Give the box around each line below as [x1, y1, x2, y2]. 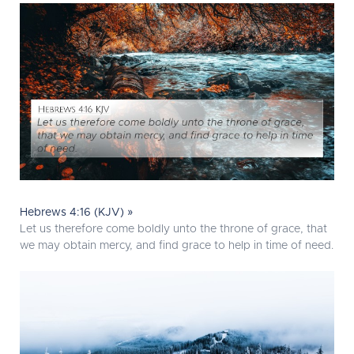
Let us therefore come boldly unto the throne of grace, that [20, 224, 327, 235]
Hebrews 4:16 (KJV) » [20, 207, 134, 219]
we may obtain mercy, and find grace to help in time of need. [20, 240, 333, 252]
